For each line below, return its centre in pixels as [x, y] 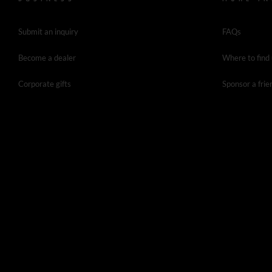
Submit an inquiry [48, 31]
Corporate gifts [45, 83]
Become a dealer [47, 57]
